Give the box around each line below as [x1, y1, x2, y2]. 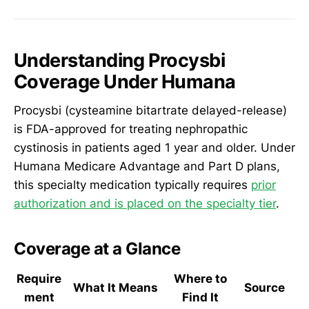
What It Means [72, 281, 158, 295]
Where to [174, 272, 227, 286]
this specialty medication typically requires [14, 178, 251, 192]
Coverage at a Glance [14, 239, 181, 259]
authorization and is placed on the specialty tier [14, 197, 276, 211]
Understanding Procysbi [14, 48, 226, 72]
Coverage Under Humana [14, 70, 236, 93]
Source [243, 281, 285, 295]
